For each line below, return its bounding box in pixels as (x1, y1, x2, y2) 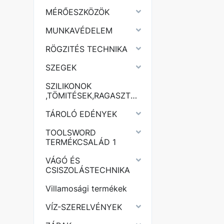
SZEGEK (45, 62, 77, 72)
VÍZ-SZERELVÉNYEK (45, 202, 122, 212)
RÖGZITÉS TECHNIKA (45, 44, 128, 54)
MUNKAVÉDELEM (45, 25, 113, 35)
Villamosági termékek (45, 183, 127, 193)
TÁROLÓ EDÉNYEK (45, 109, 117, 119)
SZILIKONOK (45, 81, 92, 91)
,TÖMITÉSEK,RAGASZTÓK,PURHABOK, (130, 90, 137, 100)
